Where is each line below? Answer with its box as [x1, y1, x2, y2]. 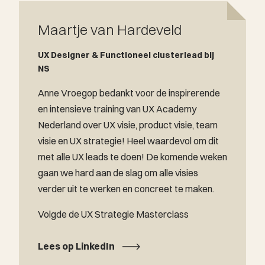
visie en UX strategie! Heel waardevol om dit [38, 134, 219, 147]
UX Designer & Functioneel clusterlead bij [38, 49, 214, 60]
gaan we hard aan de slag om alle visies [38, 166, 198, 179]
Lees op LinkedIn [38, 240, 115, 252]
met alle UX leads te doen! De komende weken [38, 150, 227, 163]
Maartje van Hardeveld [38, 20, 182, 38]
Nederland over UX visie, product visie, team [38, 118, 218, 131]
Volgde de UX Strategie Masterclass [38, 208, 189, 220]
